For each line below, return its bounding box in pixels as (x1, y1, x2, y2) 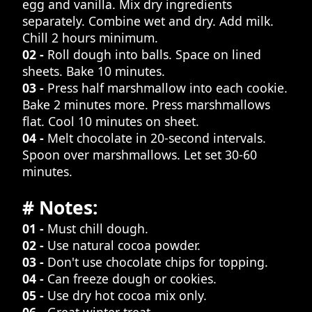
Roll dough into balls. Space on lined (47, 46, 261, 63)
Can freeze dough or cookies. (47, 270, 217, 288)
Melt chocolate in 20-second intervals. (47, 130, 266, 147)
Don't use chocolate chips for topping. (47, 253, 268, 271)
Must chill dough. (47, 220, 148, 237)
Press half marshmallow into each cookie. (47, 79, 288, 97)
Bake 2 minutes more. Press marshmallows (22, 96, 270, 114)
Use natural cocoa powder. (47, 237, 201, 254)
